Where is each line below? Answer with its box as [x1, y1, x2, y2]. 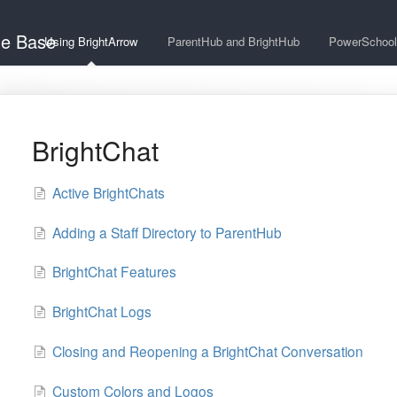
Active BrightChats [51, 182, 165, 202]
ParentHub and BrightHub [167, 33, 300, 50]
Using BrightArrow [44, 33, 138, 50]
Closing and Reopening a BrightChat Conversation [51, 341, 363, 362]
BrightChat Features [51, 261, 176, 282]
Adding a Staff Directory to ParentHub [51, 222, 282, 242]
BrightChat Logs [51, 301, 152, 322]
